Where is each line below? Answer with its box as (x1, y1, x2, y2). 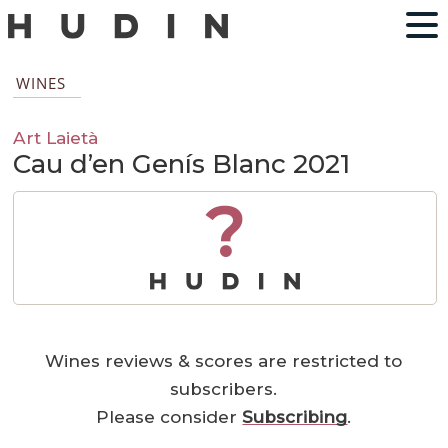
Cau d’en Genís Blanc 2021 (13, 148, 351, 181)
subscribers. (170, 379, 278, 400)
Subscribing (242, 407, 348, 428)
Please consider (96, 407, 243, 428)
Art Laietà (13, 127, 99, 149)
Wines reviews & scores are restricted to (45, 351, 403, 372)
